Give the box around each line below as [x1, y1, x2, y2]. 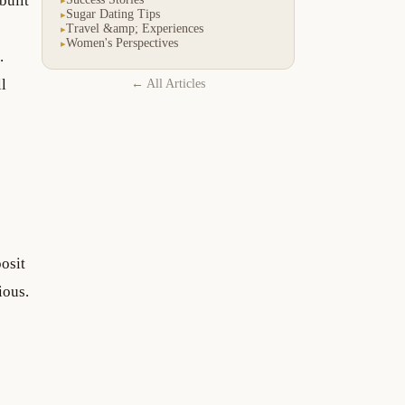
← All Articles [131, 77, 205, 91]
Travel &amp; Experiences [66, 22, 203, 36]
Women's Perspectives [66, 36, 178, 51]
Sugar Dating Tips [66, 7, 160, 22]
